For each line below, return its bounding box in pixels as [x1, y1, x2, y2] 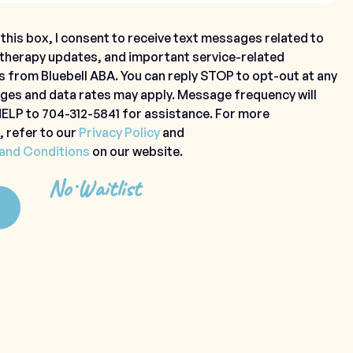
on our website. [90, 143, 183, 159]
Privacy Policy [79, 124, 160, 140]
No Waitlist [48, 173, 140, 203]
